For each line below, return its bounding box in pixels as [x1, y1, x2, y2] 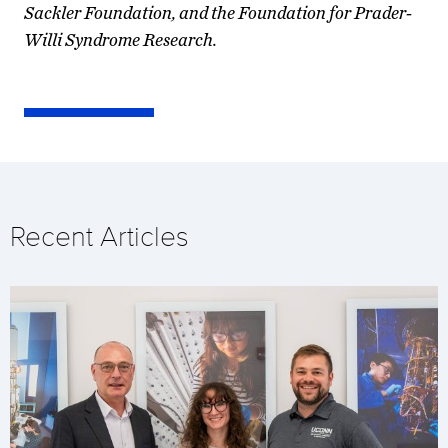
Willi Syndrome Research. [24, 29, 217, 51]
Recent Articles [10, 216, 189, 256]
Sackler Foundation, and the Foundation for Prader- [24, 2, 412, 24]
